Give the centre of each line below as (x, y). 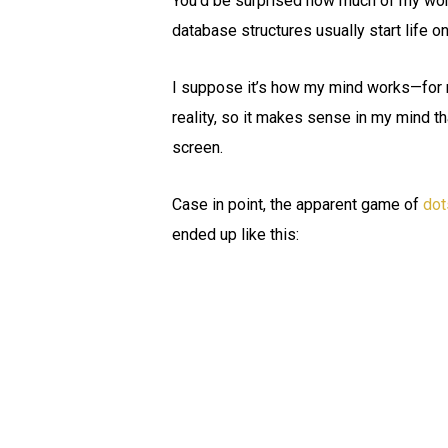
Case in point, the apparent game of (297, 204)
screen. (197, 147)
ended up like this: (235, 234)
